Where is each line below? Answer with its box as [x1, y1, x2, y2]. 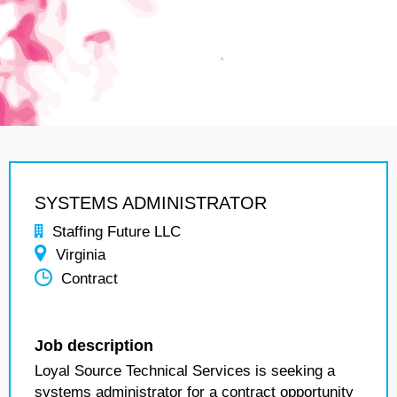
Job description [35, 337, 153, 354]
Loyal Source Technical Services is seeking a [35, 362, 335, 379]
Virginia [56, 246, 105, 263]
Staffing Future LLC [52, 223, 181, 240]
